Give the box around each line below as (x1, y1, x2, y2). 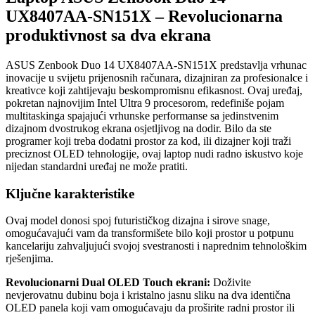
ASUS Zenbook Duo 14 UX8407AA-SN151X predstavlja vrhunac (6, 58, 307, 71)
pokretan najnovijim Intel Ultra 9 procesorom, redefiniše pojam (6, 96, 284, 109)
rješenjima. (6, 252, 53, 265)
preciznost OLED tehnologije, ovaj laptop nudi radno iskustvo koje (6, 147, 303, 160)
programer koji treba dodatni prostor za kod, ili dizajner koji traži (6, 134, 291, 147)
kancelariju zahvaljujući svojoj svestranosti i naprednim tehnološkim (6, 240, 307, 252)
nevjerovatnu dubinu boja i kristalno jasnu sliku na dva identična (6, 289, 290, 302)
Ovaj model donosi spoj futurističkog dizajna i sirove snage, (6, 214, 270, 227)
